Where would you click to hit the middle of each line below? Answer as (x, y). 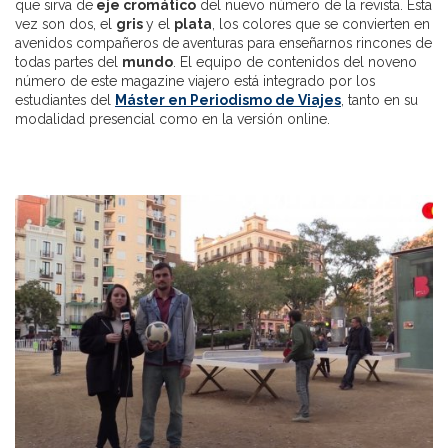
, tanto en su (379, 100)
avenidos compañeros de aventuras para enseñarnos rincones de (223, 43)
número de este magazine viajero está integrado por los (195, 81)
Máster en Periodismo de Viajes (228, 100)
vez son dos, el (65, 24)
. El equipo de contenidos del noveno (295, 62)
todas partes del (68, 62)
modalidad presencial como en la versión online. (172, 119)
